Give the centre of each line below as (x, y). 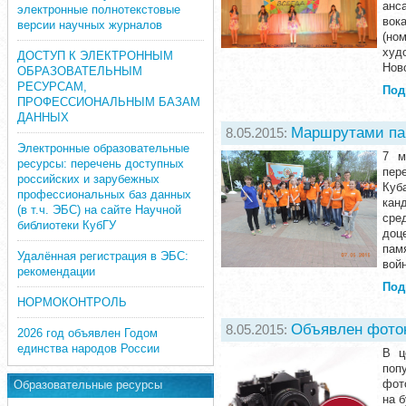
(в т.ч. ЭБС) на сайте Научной (99, 210)
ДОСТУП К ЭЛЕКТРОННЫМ (95, 56)
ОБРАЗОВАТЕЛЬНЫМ (80, 71)
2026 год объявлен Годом (87, 333)
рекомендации (56, 271)
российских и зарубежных (88, 179)
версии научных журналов (90, 25)
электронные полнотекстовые (99, 10)
